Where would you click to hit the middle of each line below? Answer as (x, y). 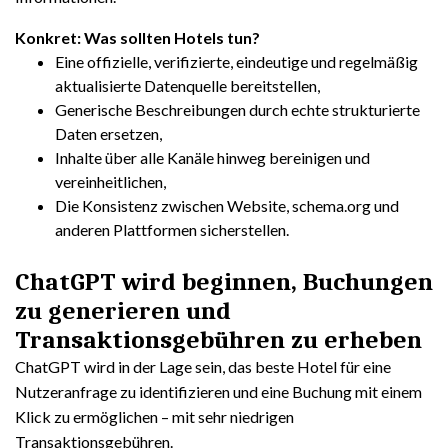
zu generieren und (123, 310)
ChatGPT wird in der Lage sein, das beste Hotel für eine (203, 366)
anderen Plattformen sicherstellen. (172, 229)
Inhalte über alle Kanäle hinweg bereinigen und (212, 157)
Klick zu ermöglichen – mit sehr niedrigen (154, 416)
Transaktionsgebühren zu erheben (218, 339)
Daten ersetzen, (108, 133)
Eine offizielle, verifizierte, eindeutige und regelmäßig (236, 61)
